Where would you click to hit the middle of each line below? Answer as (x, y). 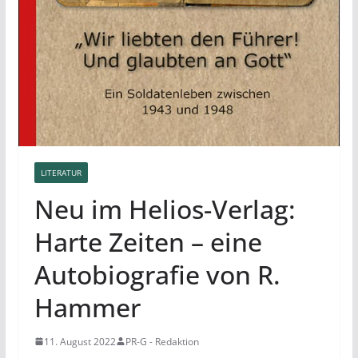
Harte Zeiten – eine (148, 241)
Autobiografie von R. (157, 274)
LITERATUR (61, 172)
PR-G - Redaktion (162, 341)
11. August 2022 (80, 341)
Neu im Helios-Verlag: (165, 209)
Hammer (87, 307)
